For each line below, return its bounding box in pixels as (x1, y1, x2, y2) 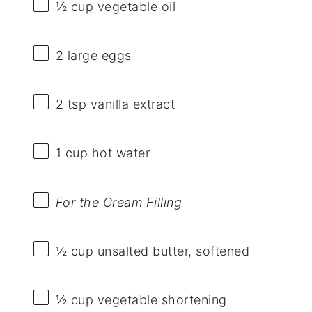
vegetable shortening (93, 292, 227, 307)
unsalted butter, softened (93, 243, 250, 258)
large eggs (63, 48, 132, 63)
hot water (88, 146, 150, 161)
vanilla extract (86, 97, 175, 112)
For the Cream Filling (55, 194, 182, 210)
